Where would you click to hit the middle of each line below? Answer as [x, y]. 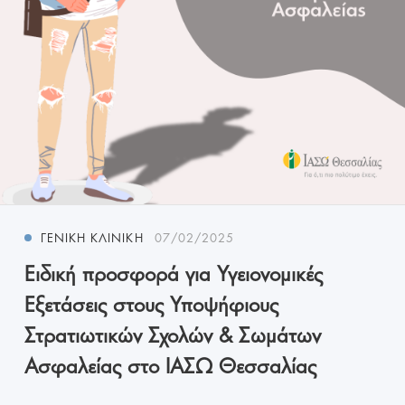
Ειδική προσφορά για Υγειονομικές [174, 271]
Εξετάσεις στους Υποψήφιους [151, 302]
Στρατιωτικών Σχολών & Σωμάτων [173, 333]
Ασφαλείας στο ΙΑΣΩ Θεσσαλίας [170, 363]
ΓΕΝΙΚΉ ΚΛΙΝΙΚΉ [92, 236]
